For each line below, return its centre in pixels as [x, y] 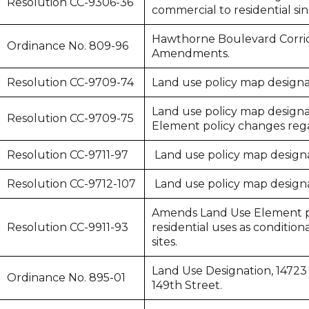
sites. [165, 242]
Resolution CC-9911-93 [68, 227]
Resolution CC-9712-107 [72, 184]
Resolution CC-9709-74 [71, 82]
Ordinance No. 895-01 [67, 278]
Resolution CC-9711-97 [68, 155]
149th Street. [187, 285]
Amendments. [191, 53]
